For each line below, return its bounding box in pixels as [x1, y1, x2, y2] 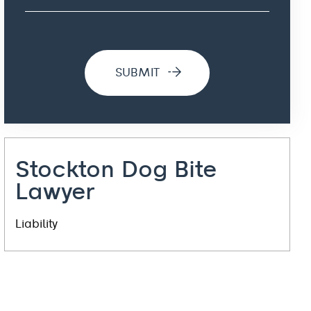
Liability [15, 219, 58, 230]
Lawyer [15, 181, 94, 203]
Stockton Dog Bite [15, 159, 217, 181]
